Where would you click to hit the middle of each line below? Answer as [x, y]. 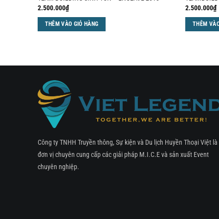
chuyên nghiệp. [58, 167]
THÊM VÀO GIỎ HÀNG [72, 24]
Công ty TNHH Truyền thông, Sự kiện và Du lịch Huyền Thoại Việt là [128, 142]
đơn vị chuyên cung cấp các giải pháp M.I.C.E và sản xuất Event [123, 154]
